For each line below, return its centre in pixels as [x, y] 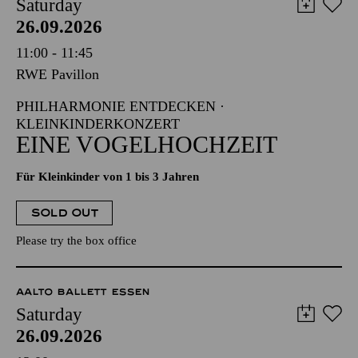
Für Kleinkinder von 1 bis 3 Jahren [107, 177]
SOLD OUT [64, 213]
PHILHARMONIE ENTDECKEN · [120, 106]
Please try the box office [76, 241]
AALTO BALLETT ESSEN [83, 292]
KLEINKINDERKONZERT [98, 124]
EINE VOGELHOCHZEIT [147, 144]
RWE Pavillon [58, 74]
